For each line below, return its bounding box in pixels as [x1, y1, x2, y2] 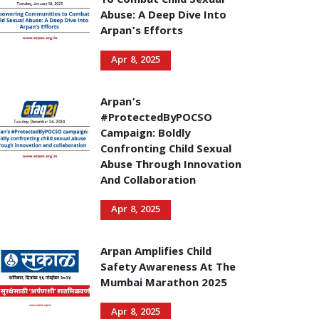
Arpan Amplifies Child [100, 244, 211, 262]
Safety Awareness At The [100, 259, 236, 278]
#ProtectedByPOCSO [100, 110, 212, 128]
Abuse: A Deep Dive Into [100, 7, 226, 26]
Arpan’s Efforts [100, 23, 183, 41]
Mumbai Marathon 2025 [100, 275, 227, 293]
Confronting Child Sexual [100, 141, 231, 159]
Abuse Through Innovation [100, 157, 241, 175]
